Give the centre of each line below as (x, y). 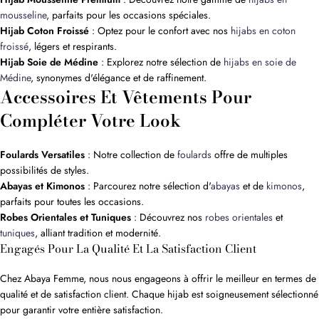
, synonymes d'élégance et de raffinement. (119, 78)
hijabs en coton (263, 31)
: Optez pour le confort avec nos (160, 31)
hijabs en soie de (260, 62)
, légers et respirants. (73, 47)
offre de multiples (250, 155)
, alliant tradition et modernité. (98, 233)
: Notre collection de (131, 155)
